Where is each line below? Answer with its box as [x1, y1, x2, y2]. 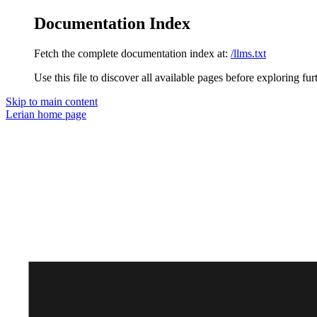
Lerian [6, 108, 35, 120]
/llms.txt [231, 47, 266, 59]
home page [35, 108, 86, 120]
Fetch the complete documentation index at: [34, 47, 228, 59]
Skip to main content [6, 95, 98, 108]
